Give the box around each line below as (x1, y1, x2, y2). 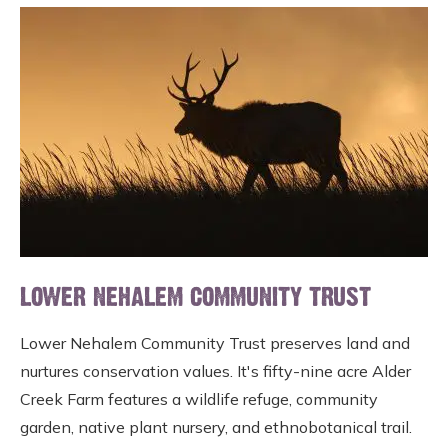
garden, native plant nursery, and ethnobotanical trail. (20, 417, 412, 437)
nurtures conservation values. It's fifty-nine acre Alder (20, 361, 411, 381)
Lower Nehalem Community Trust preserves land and (20, 333, 410, 353)
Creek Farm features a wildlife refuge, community (20, 389, 378, 409)
